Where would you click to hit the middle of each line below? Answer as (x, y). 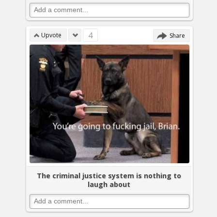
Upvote (51, 35)
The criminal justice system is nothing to (109, 176)
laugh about (109, 185)
